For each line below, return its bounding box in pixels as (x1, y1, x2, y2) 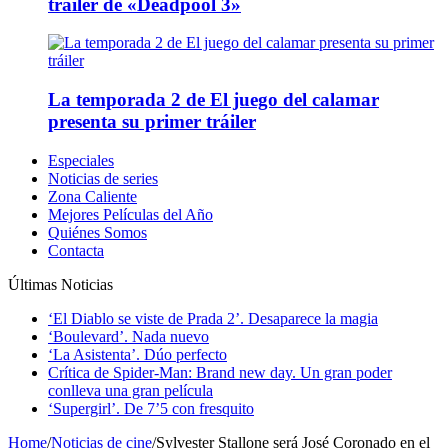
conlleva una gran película (48, 381, 213, 399)
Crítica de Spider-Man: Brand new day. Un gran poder (48, 363, 392, 381)
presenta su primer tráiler (48, 110, 256, 132)
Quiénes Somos (48, 223, 147, 241)
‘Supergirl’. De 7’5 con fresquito (48, 399, 254, 417)
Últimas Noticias (8, 275, 113, 293)
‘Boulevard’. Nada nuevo (48, 327, 209, 345)
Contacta (48, 241, 104, 259)
